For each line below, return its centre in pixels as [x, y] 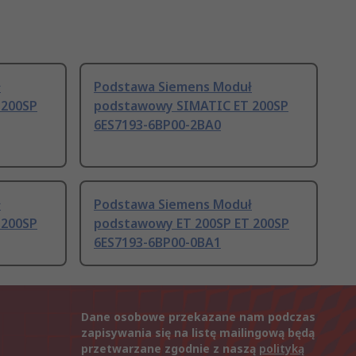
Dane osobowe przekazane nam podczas [198, 317]
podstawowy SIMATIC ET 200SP [191, 106]
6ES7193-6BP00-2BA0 [157, 125]
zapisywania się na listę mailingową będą [198, 333]
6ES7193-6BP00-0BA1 [157, 243]
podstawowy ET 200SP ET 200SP [192, 224]
